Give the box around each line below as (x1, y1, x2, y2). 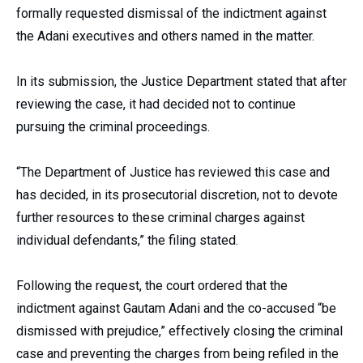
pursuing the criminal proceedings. (16, 118, 210, 135)
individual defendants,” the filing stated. (16, 232, 238, 248)
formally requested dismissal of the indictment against (16, 5, 327, 21)
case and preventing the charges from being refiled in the (16, 345, 339, 361)
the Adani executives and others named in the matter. (16, 28, 314, 44)
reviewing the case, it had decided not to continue (16, 96, 296, 112)
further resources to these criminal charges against (16, 209, 305, 225)
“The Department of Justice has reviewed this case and (16, 164, 330, 180)
